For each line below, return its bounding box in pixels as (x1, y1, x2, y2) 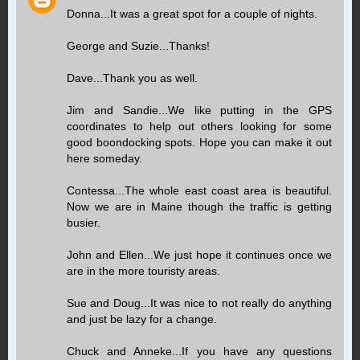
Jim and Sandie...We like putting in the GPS (67, 103, 332, 117)
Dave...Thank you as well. (67, 71, 198, 84)
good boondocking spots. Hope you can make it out (67, 135, 332, 149)
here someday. (67, 151, 142, 165)
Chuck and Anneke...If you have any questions (67, 344, 332, 358)
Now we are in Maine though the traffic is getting (67, 199, 332, 213)
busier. (67, 215, 100, 229)
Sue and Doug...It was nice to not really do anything (67, 296, 332, 309)
